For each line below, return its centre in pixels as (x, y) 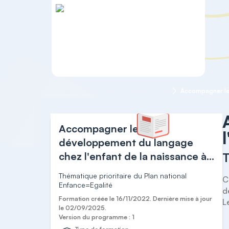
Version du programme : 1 (97, 217)
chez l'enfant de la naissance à (133, 156)
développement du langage (126, 142)
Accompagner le (99, 129)
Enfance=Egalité (86, 185)
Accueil (62, 91)
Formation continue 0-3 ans (127, 91)
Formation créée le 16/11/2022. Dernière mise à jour (136, 199)
